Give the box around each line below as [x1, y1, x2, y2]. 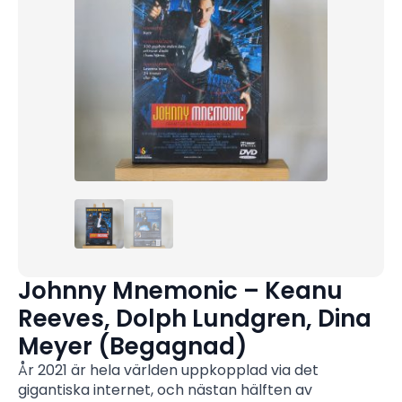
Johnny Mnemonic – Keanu [18, 275, 343, 308]
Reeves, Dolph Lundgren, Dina [18, 302, 371, 336]
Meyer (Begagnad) [18, 330, 248, 363]
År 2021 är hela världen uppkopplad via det [18, 360, 319, 381]
